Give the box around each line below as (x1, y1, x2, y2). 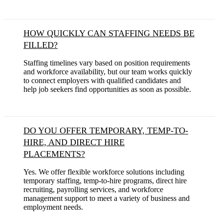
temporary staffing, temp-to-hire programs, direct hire (23, 176, 187, 185)
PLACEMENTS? (23, 149, 85, 159)
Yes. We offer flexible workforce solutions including (23, 168, 184, 176)
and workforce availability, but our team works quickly (23, 67, 192, 76)
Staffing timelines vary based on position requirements (23, 59, 190, 67)
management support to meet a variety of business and (23, 194, 190, 203)
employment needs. (23, 203, 83, 212)
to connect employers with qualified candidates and (23, 76, 181, 85)
